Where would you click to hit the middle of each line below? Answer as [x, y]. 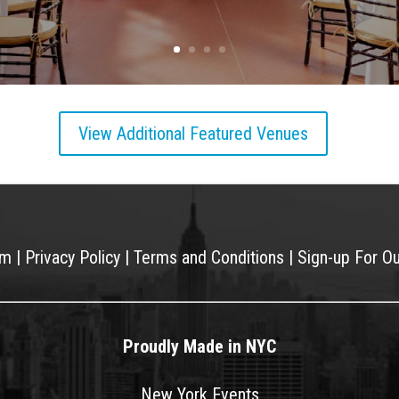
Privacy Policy [73, 257]
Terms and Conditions [209, 257]
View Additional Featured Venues [193, 134]
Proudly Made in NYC [199, 347]
